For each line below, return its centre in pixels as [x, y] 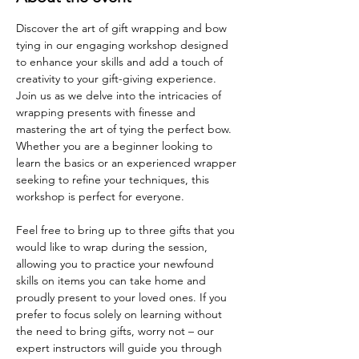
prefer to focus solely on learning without [121, 314]
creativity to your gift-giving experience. [118, 78]
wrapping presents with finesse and [107, 112]
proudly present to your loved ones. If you [123, 297]
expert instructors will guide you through [121, 347]
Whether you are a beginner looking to [116, 145]
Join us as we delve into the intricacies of [120, 95]
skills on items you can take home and [113, 280]
